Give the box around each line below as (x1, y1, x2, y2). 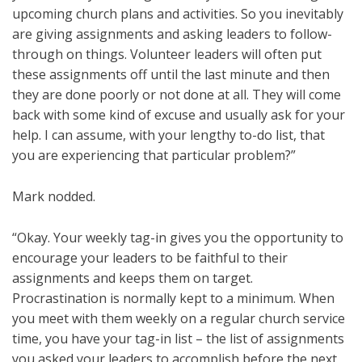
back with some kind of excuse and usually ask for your (12, 106, 345, 124)
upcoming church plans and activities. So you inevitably (12, 5, 343, 23)
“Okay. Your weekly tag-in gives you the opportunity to (12, 229, 343, 247)
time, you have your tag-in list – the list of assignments (12, 330, 344, 348)
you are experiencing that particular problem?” (12, 146, 296, 165)
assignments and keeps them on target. (12, 269, 253, 288)
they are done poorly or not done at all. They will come (12, 86, 341, 104)
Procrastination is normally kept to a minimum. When (12, 289, 335, 308)
